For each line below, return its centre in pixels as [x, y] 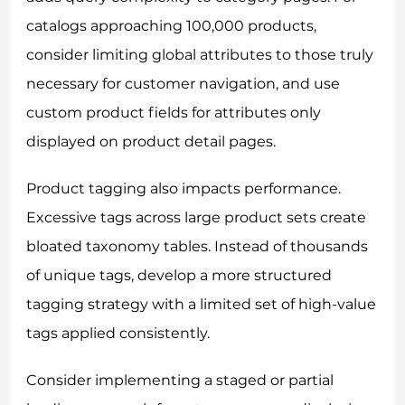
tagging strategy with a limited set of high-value [202, 304]
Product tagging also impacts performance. [184, 188]
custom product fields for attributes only [174, 112]
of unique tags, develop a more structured [179, 275]
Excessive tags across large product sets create [197, 217]
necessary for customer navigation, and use [184, 83]
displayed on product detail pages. [151, 141]
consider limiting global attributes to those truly [200, 54]
